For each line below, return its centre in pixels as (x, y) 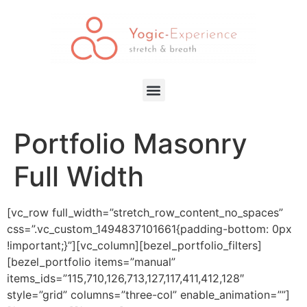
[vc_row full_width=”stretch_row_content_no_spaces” (145, 212)
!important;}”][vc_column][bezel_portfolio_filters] (134, 245)
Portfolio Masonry (131, 144)
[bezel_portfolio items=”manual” (91, 262)
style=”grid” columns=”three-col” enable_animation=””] (148, 295)
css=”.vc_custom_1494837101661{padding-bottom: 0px (149, 229)
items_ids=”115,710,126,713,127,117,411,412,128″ (125, 278)
